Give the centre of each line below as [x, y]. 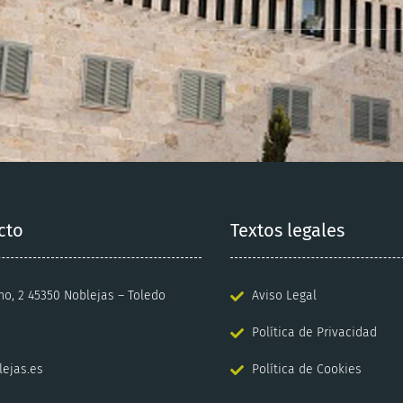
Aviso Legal [284, 296]
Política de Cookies [306, 370]
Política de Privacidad [314, 333]
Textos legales [287, 231]
